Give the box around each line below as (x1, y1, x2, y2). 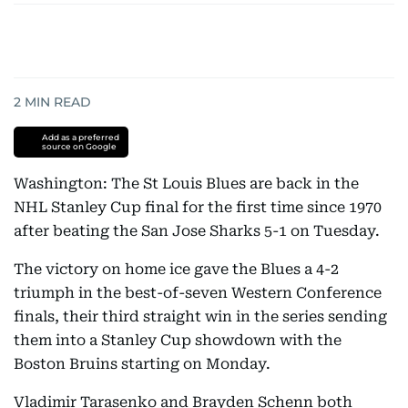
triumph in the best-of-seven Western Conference (14, 284, 382, 301)
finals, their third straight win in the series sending (14, 308, 387, 325)
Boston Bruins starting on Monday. (14, 355, 270, 372)
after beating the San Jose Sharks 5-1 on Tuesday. (14, 222, 380, 240)
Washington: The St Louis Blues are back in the (14, 175, 359, 192)
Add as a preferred (41, 132, 119, 142)
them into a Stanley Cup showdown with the (14, 331, 342, 349)
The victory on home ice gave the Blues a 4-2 (14, 260, 339, 278)
